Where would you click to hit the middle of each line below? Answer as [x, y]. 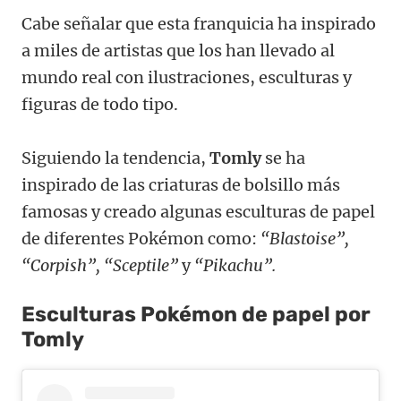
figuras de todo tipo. [100, 105]
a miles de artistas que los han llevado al [178, 51]
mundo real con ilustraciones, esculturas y [187, 78]
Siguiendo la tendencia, [115, 158]
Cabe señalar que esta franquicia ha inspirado [199, 24]
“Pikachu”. [235, 266]
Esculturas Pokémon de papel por [196, 315]
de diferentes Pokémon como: [141, 239]
